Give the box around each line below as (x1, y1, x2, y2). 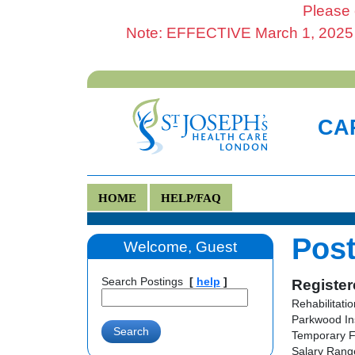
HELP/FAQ (160, 190, 221, 204)
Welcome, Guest (124, 238, 238, 255)
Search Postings (101, 275, 183, 288)
